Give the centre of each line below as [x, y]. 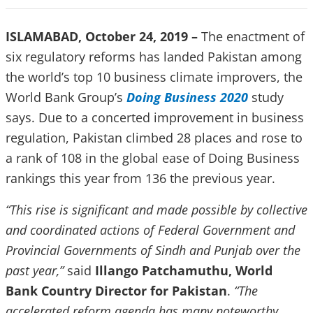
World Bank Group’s [66, 97]
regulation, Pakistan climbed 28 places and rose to [154, 138]
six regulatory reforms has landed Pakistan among [154, 57]
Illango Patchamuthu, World [184, 270]
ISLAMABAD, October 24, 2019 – [103, 36]
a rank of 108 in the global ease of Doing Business [153, 158]
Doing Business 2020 [187, 97]
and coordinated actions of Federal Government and [150, 230]
